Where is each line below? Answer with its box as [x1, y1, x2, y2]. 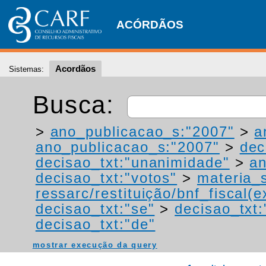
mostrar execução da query [32, 240, 157, 250]
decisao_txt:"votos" [35, 170, 178, 186]
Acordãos [55, 64, 96, 74]
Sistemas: [9, 65, 44, 74]
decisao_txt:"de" [35, 216, 156, 233]
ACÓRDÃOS [116, 18, 183, 31]
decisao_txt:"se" [35, 201, 155, 217]
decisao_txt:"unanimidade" [35, 154, 230, 171]
